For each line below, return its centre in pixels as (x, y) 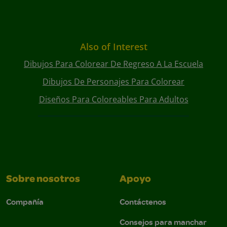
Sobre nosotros (43, 180)
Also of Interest (113, 47)
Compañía (25, 202)
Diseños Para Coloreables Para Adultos (113, 100)
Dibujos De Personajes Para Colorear (113, 82)
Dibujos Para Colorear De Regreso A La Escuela (113, 64)
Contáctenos (143, 202)
